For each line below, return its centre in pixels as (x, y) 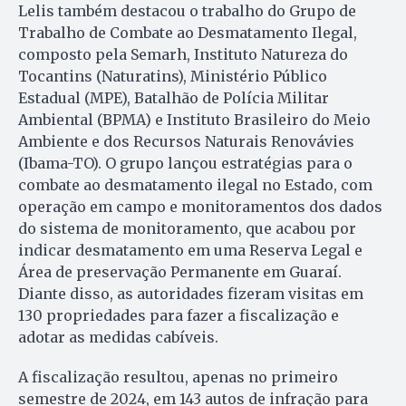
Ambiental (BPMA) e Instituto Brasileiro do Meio (194, 119)
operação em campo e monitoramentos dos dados (200, 206)
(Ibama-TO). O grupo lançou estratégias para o (185, 163)
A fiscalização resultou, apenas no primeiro (178, 377)
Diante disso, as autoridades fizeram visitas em (191, 293)
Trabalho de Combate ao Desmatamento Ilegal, (188, 32)
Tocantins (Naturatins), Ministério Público (173, 76)
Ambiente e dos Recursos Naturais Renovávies (186, 141)
